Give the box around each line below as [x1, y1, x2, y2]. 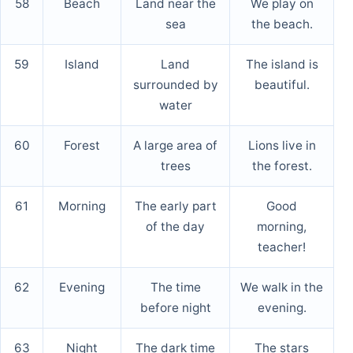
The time [150, 280, 201, 295]
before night [139, 300, 211, 316]
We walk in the [240, 280, 323, 295]
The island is [245, 57, 318, 72]
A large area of [133, 138, 217, 154]
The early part [134, 199, 217, 214]
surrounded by [132, 77, 218, 93]
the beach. [251, 17, 313, 32]
